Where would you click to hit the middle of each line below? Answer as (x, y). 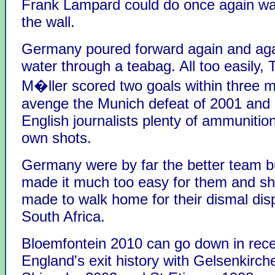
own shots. (56, 138)
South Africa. (63, 216)
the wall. (48, 22)
